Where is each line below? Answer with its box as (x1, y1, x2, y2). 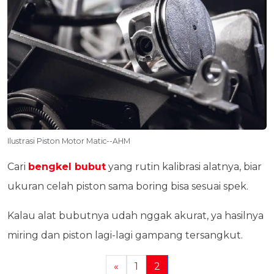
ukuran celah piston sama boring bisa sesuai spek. (7, 180, 251, 192)
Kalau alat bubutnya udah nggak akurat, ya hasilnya (7, 209, 264, 221)
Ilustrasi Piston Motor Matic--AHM (7, 136, 130, 146)
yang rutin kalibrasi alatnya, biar (106, 160, 262, 172)
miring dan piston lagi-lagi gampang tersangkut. (7, 229, 245, 241)
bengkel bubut (28, 160, 106, 172)
